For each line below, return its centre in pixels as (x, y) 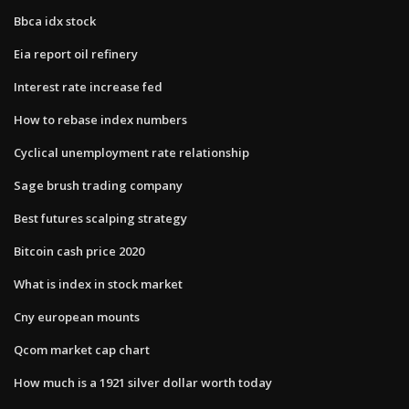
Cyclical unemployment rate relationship (131, 152)
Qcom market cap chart (82, 349)
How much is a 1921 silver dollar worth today (143, 382)
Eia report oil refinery (76, 53)
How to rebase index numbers (100, 119)
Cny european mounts (77, 316)
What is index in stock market (98, 283)
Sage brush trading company (98, 185)
